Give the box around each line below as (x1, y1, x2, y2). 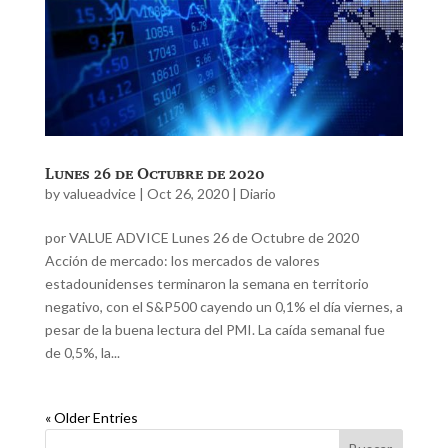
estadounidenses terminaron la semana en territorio (44, 274, 369, 292)
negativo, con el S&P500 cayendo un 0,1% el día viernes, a (44, 297, 403, 315)
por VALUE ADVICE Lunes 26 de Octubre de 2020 (44, 228, 359, 246)
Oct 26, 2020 (146, 184, 229, 202)
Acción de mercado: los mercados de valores (44, 251, 320, 269)
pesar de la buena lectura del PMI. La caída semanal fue (44, 320, 385, 338)
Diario (239, 184, 276, 202)
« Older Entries (44, 408, 138, 426)
